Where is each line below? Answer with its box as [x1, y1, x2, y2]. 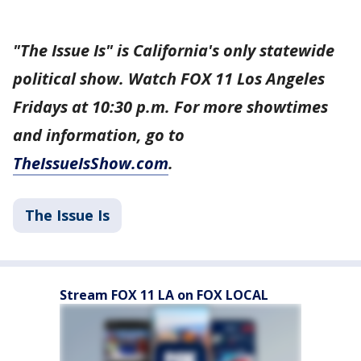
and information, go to [13, 124, 185, 146]
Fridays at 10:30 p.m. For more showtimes [13, 96, 328, 118]
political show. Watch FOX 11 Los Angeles [13, 68, 325, 89]
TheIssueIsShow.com [13, 152, 168, 174]
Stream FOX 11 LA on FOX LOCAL [60, 286, 268, 304]
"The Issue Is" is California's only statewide [13, 39, 334, 61]
